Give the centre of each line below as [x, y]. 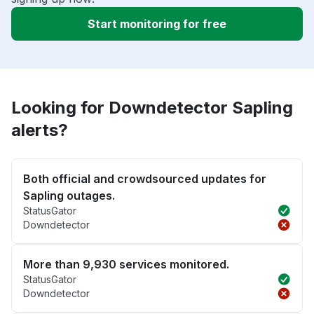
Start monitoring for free [157, 24]
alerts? [40, 130]
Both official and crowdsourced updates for [145, 179]
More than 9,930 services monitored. [126, 265]
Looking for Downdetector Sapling [152, 108]
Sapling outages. [69, 196]
